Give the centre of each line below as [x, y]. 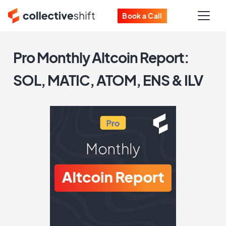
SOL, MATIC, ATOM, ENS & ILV [108, 80]
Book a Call [142, 15]
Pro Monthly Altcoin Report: [101, 57]
